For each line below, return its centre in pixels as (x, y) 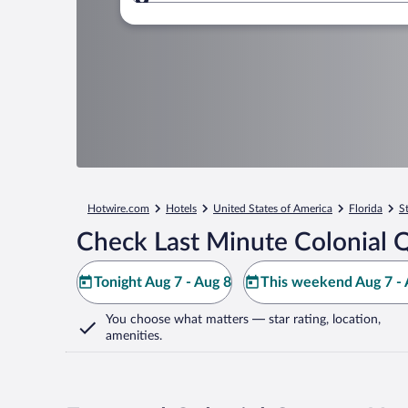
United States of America (273, 209)
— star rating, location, (315, 320)
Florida (366, 209)
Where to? (205, 10)
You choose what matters (177, 320)
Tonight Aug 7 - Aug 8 (163, 282)
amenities (133, 336)
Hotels (181, 209)
